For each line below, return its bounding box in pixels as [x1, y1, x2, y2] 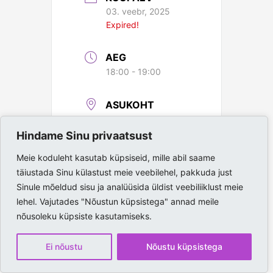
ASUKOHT [105, 98, 154, 111]
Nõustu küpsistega [146, 241, 222, 252]
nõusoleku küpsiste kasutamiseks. [16, 211, 152, 221]
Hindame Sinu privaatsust [16, 129, 152, 142]
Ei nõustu [46, 241, 83, 252]
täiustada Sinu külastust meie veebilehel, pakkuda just [16, 167, 232, 177]
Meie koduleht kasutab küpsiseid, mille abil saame [16, 152, 215, 163]
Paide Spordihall [121, 119, 185, 130]
